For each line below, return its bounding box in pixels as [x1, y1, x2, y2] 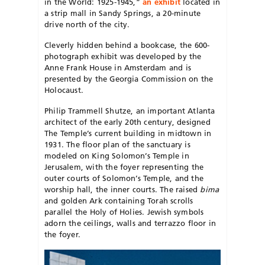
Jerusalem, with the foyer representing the [44, 161, 204, 172]
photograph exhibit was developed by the [44, 51, 202, 61]
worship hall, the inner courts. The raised [44, 184, 201, 194]
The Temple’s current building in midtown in [44, 128, 212, 138]
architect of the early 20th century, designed [44, 117, 211, 127]
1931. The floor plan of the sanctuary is [44, 139, 190, 149]
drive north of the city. [44, 19, 130, 29]
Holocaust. [44, 85, 83, 95]
